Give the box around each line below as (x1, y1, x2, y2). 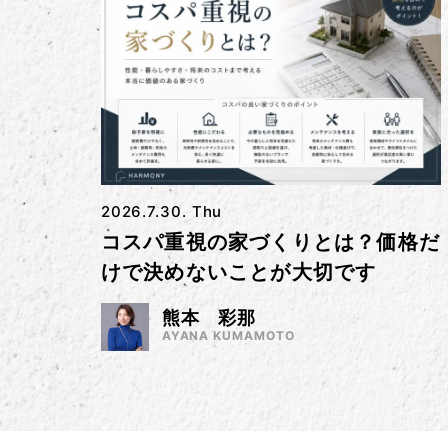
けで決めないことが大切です (100, 259, 377, 284)
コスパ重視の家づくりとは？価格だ (100, 229, 440, 254)
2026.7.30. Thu (100, 201, 223, 221)
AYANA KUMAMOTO (161, 327, 296, 343)
